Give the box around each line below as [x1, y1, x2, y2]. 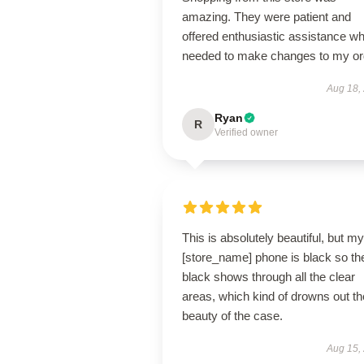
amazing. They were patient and [182, 10, 351, 24]
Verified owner [214, 127, 278, 138]
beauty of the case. [182, 309, 283, 323]
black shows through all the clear [182, 270, 355, 284]
